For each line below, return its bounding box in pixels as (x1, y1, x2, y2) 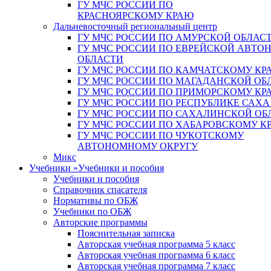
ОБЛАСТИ (77, 54, 123, 64)
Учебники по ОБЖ (53, 206, 131, 217)
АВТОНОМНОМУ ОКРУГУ (77, 141, 198, 151)
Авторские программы (53, 217, 148, 227)
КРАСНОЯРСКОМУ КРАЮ (77, 10, 194, 21)
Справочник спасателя (53, 184, 147, 195)
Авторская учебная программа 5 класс (77, 239, 235, 249)
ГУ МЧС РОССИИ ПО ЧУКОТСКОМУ (77, 130, 244, 140)
